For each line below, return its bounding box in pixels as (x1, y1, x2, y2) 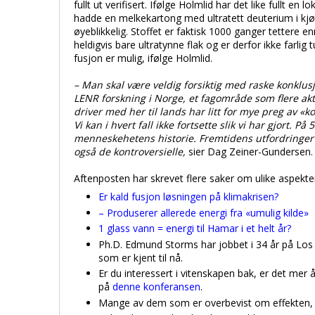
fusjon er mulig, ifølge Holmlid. (74, 51, 212, 65)
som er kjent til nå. (98, 250, 183, 264)
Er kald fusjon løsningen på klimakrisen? (98, 190, 278, 203)
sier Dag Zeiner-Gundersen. (186, 145, 313, 158)
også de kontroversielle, (74, 145, 186, 158)
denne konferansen (112, 280, 200, 293)
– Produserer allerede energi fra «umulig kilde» (98, 205, 309, 219)
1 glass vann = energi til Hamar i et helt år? (98, 221, 291, 235)
